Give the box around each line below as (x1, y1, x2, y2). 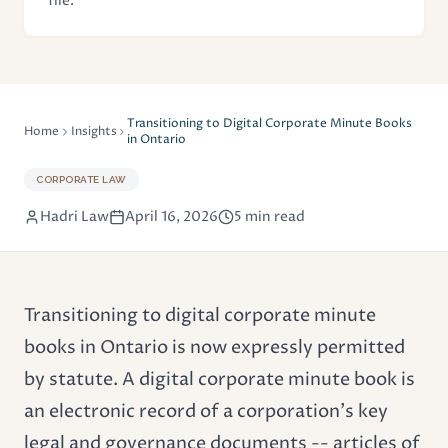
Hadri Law (40, 206, 109, 226)
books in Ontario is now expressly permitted (24, 334, 405, 360)
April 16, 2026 (125, 206, 218, 226)
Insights (71, 122, 117, 140)
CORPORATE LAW (36, 173, 127, 185)
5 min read (234, 206, 305, 226)
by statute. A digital (24, 366, 198, 392)
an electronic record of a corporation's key (24, 398, 388, 424)
